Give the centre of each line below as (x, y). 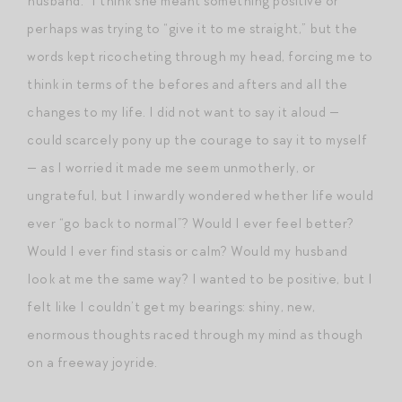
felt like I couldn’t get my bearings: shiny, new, (171, 306)
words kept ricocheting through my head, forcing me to (200, 56)
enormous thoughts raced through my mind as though (195, 334)
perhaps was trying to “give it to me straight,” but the (192, 28)
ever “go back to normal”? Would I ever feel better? (191, 223)
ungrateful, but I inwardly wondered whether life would (200, 195)
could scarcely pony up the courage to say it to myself (197, 140)
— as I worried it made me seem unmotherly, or (171, 167)
